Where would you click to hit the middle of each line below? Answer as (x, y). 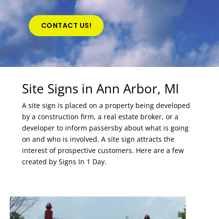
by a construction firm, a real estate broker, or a (100, 117)
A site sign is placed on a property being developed (106, 105)
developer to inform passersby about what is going (105, 128)
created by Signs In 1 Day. (64, 162)
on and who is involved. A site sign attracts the (98, 139)
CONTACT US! (66, 26)
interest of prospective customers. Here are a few (103, 150)
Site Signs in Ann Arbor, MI (100, 88)
